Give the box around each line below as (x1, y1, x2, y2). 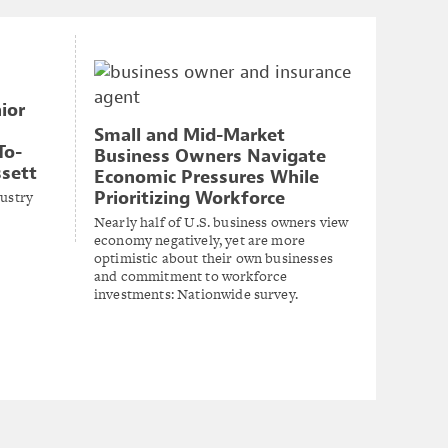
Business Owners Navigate (94, 144, 326, 168)
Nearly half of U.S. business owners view (94, 211, 349, 232)
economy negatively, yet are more (94, 229, 306, 250)
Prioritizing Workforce (94, 186, 285, 210)
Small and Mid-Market (94, 123, 285, 147)
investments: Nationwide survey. (94, 283, 298, 304)
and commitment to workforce (94, 265, 288, 286)
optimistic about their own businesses (94, 247, 333, 268)
